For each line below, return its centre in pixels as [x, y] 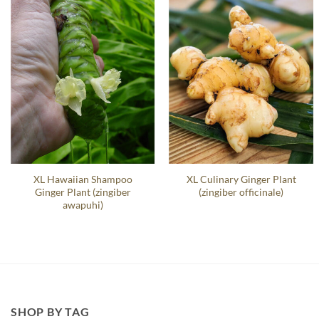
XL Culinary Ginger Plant [241, 179]
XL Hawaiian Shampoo [83, 179]
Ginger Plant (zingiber [83, 192]
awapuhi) [83, 204]
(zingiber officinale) [241, 192]
